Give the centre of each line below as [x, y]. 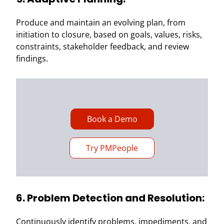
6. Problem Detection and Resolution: [110, 198]
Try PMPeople [112, 148]
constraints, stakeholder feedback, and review [102, 46]
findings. [32, 58]
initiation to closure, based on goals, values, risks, [109, 34]
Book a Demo [112, 119]
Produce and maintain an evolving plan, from [101, 22]
